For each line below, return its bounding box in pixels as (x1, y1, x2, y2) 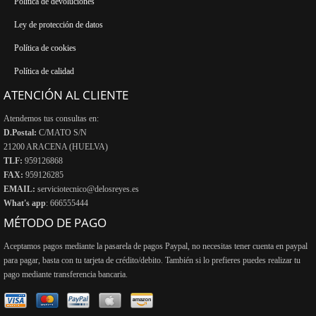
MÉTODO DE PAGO (4, 214, 107, 231)
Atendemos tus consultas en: (4, 113, 99, 123)
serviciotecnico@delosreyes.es (37, 183, 139, 194)
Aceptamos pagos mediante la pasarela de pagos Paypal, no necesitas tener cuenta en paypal (4, 241, 308, 251)
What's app (4, 197, 46, 208)
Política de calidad (14, 66, 74, 76)
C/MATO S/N (39, 127, 87, 138)
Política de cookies (14, 42, 76, 53)
